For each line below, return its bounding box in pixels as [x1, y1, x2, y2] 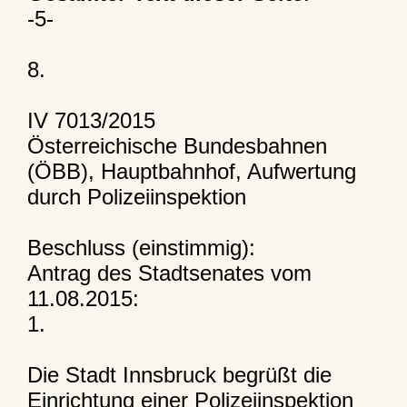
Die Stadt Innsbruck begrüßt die [26, 362, 332, 387]
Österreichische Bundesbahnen [26, 133, 327, 158]
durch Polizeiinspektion [26, 184, 246, 209]
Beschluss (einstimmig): [26, 234, 255, 260]
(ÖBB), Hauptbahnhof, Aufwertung [26, 158, 356, 184]
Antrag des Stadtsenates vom [26, 260, 312, 285]
